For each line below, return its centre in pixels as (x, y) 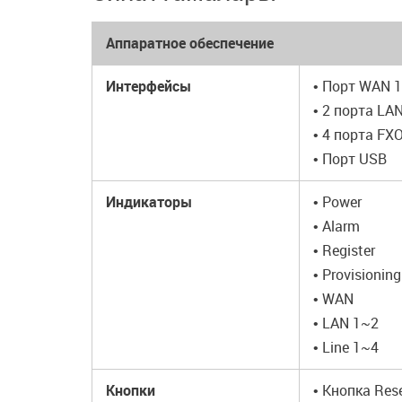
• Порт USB (350, 159)
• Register (344, 250)
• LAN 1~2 (346, 323)
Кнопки (131, 390)
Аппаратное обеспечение (190, 43)
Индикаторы (149, 202)
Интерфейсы (149, 86)
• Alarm (336, 226)
